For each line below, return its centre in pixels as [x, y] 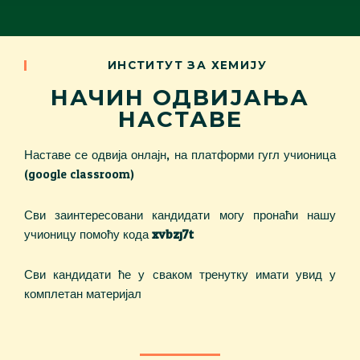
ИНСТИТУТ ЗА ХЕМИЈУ [187, 65]
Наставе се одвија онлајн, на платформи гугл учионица [180, 156]
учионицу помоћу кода [88, 235]
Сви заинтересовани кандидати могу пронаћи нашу [180, 215]
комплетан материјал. [84, 294]
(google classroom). [81, 175]
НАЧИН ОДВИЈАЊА [180, 98]
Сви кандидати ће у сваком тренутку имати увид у [180, 275]
